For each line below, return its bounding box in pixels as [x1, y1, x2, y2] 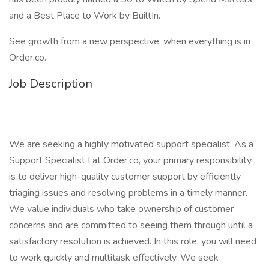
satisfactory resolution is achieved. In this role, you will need [9, 235, 256, 248]
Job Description [9, 76, 92, 92]
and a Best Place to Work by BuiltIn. [9, 9, 160, 22]
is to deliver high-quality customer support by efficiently [9, 170, 241, 183]
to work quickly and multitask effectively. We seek [9, 251, 219, 264]
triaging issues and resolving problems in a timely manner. [9, 186, 247, 199]
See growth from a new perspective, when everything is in [9, 35, 250, 48]
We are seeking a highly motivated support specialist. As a [9, 138, 253, 151]
